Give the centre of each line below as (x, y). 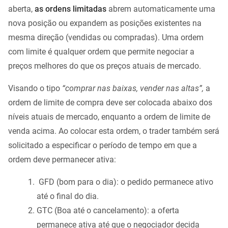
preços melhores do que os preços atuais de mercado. (105, 66)
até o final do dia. (68, 196)
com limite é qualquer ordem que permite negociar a (101, 52)
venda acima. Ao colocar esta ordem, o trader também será (114, 131)
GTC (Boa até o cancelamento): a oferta (108, 211)
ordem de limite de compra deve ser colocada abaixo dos (110, 103)
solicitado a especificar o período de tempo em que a (103, 146)
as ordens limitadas (70, 9)
